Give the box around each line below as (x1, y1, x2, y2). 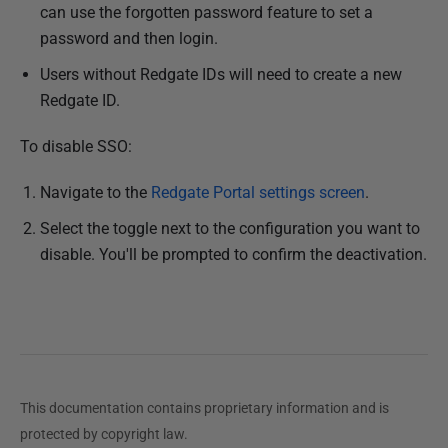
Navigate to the (40, 183, 151, 202)
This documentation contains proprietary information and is (20, 400, 389, 416)
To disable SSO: (20, 137, 132, 156)
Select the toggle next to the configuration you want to (40, 219, 420, 238)
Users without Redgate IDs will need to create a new (40, 65, 402, 84)
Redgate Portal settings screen (151, 183, 365, 202)
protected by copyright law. (20, 426, 188, 442)
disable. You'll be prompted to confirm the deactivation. (40, 245, 427, 264)
